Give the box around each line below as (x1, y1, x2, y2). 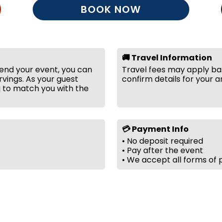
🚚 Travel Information (122, 52, 212, 63)
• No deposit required (122, 135, 203, 147)
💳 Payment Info (122, 123, 189, 135)
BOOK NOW (81, 2, 141, 16)
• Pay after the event (122, 145, 203, 156)
